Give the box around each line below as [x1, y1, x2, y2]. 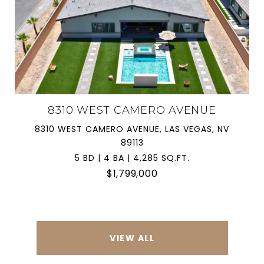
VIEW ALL [110, 232, 154, 244]
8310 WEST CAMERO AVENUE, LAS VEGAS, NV [35, 123, 229, 135]
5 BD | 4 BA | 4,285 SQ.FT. [74, 151, 190, 164]
